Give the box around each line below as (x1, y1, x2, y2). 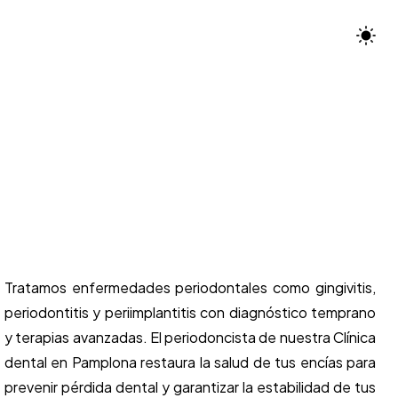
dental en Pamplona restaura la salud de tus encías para (4, 353, 376, 372)
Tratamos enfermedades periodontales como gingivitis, (4, 278, 376, 298)
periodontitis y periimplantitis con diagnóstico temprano (4, 303, 376, 322)
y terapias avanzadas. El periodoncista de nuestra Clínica (4, 328, 376, 347)
